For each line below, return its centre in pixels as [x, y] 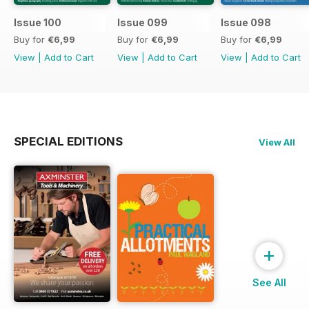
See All [269, 282]
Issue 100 [38, 23]
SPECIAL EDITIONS [68, 142]
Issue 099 [142, 23]
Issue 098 [246, 23]
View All [277, 142]
